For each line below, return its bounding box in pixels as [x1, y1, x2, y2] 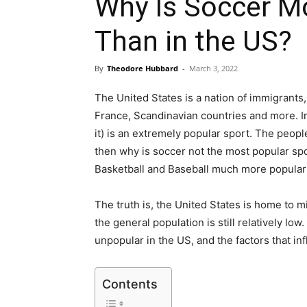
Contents [102, 276, 158, 291]
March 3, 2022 [189, 63, 238, 73]
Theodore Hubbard [107, 63, 178, 73]
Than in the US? [95, 25, 292, 58]
